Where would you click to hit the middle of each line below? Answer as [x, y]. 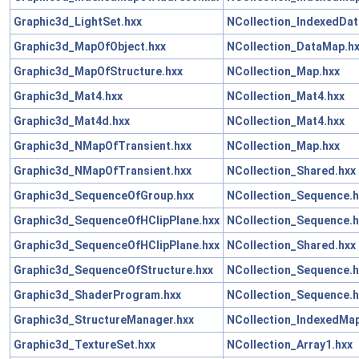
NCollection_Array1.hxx [290, 344]
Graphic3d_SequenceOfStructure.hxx [113, 270]
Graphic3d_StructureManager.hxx [104, 319]
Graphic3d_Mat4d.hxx [72, 121]
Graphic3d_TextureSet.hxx [85, 344]
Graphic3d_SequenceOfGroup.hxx [104, 195]
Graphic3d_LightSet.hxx [78, 21]
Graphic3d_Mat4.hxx [68, 96]
